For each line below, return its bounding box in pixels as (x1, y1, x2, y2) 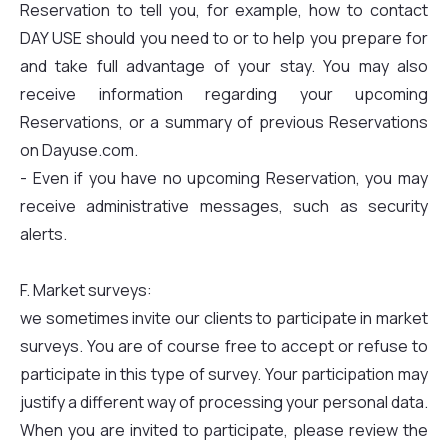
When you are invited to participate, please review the (20, 419, 428, 441)
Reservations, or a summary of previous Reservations (20, 111, 428, 133)
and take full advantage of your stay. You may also (20, 55, 428, 77)
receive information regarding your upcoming (20, 83, 428, 105)
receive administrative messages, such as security (20, 195, 428, 217)
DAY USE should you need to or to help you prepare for (20, 27, 428, 49)
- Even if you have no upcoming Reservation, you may (20, 167, 428, 189)
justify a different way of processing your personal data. (20, 391, 428, 413)
